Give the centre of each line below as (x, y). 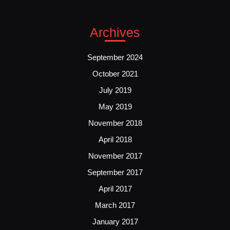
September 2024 (115, 57)
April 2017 (115, 188)
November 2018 (115, 123)
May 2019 (115, 106)
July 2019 (115, 90)
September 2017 (115, 172)
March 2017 (115, 205)
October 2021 (115, 73)
